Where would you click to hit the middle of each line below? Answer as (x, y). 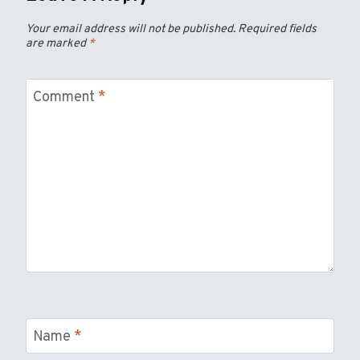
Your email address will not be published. (131, 30)
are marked (57, 44)
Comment (65, 98)
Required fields (277, 30)
